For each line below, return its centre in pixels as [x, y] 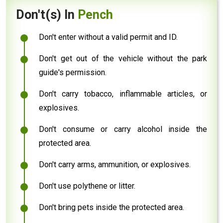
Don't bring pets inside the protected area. [111, 207]
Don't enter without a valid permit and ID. [108, 37]
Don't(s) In [47, 14]
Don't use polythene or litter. [87, 186]
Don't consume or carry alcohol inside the [123, 129]
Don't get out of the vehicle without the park [123, 58]
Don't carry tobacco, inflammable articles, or [123, 94]
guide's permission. [73, 72]
